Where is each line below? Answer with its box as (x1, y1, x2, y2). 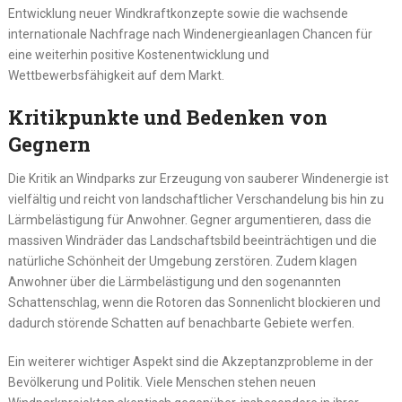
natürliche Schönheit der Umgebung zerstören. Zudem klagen (7, 254, 357, 269)
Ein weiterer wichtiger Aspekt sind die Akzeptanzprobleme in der (7, 354, 373, 370)
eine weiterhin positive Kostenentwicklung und (7, 48, 269, 63)
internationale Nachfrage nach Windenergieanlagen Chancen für (7, 27, 372, 42)
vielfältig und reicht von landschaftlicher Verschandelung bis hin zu (7, 192, 384, 207)
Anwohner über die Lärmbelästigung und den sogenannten (7, 275, 341, 290)
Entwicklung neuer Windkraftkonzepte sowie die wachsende (7, 6, 348, 22)
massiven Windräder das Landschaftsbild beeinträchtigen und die (7, 233, 377, 249)
